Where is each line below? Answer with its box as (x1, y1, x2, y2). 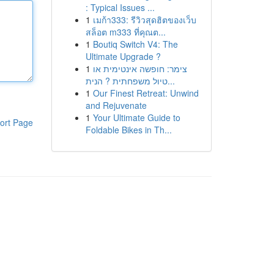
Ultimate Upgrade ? (85, 50, 161, 62)
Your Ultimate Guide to (92, 111, 180, 124)
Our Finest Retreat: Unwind (92, 87, 199, 99)
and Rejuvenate (85, 99, 147, 111)
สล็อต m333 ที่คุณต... (85, 26, 166, 38)
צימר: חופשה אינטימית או (92, 62, 187, 75)
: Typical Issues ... (85, 1, 155, 13)
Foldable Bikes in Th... (85, 124, 172, 136)
